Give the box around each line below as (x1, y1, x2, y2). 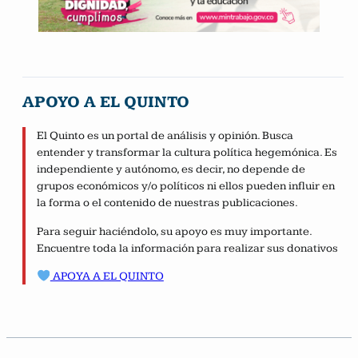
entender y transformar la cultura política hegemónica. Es (37, 145, 338, 160)
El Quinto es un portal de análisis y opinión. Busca (37, 129, 294, 143)
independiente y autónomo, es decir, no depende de (37, 162, 306, 177)
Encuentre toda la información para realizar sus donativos (37, 241, 339, 255)
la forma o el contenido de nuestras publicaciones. (37, 196, 299, 210)
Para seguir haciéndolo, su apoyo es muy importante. (37, 224, 312, 238)
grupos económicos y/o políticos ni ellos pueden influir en (37, 179, 336, 193)
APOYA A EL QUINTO (50, 269, 164, 284)
